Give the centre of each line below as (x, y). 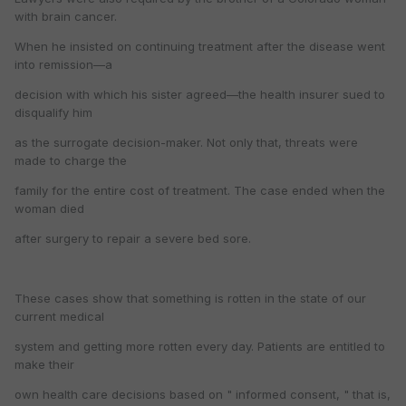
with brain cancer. (66, 17)
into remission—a (63, 65)
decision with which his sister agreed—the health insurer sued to (200, 95)
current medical (59, 317)
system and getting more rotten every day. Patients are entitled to (200, 347)
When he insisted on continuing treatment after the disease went (200, 47)
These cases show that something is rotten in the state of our (190, 299)
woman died (49, 209)
